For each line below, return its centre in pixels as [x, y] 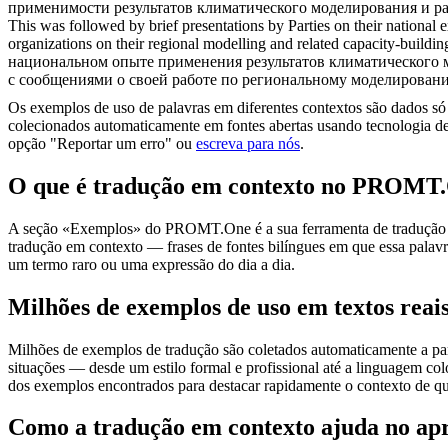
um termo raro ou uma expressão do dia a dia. [151, 264]
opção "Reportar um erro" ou [102, 143]
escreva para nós [248, 143]
